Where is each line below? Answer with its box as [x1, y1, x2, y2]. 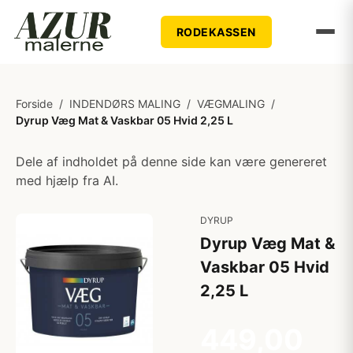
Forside [16, 97, 53, 110]
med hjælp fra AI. [16, 173, 118, 188]
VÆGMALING [197, 97, 265, 110]
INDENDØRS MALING [69, 97, 180, 110]
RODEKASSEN [176, 24, 256, 39]
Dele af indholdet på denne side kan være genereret [16, 154, 327, 169]
